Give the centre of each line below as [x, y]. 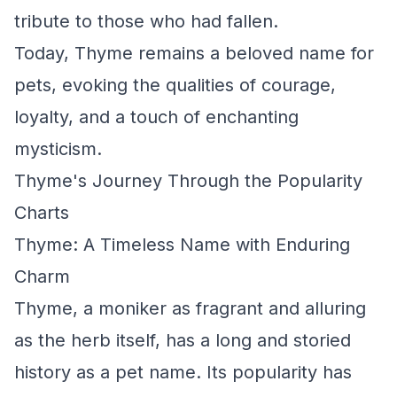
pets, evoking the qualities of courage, [175, 85]
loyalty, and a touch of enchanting [156, 117]
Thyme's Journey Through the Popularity [188, 181]
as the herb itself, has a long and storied [183, 340]
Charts [42, 213]
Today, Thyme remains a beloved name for [194, 53]
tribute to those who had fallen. [146, 21]
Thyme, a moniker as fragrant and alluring [190, 308]
